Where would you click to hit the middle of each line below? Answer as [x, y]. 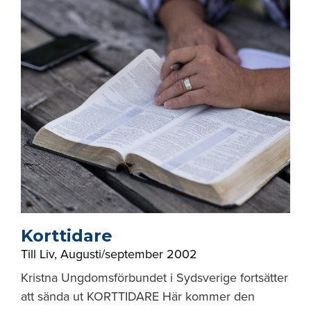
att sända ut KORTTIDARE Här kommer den [138, 296]
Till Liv [37, 254]
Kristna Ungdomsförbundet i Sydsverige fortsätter [154, 278]
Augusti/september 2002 [129, 254]
